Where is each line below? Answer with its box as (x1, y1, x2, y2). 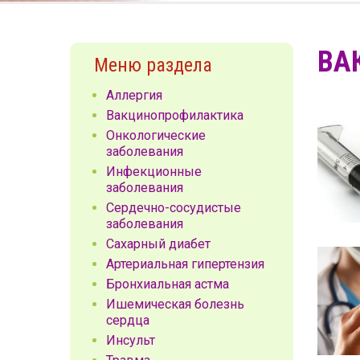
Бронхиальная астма (106, 276, 229, 292)
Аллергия (106, 88, 162, 103)
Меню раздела (94, 54, 212, 76)
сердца (106, 313, 149, 328)
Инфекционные (106, 164, 202, 179)
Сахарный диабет (106, 236, 211, 252)
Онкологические (106, 128, 206, 143)
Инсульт (106, 333, 155, 348)
